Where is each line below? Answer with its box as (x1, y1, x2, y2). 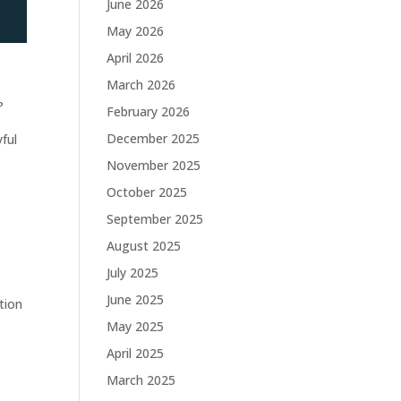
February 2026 (107, 103, 191, 120)
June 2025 (107, 291, 165, 308)
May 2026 (107, 22, 165, 39)
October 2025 (107, 183, 188, 200)
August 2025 (107, 237, 182, 254)
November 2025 (107, 157, 201, 174)
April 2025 (107, 345, 165, 362)
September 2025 (107, 210, 204, 227)
